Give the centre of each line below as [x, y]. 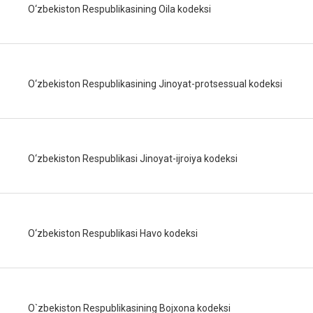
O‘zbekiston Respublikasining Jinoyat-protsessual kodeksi [155, 84]
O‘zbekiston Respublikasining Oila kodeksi [119, 9]
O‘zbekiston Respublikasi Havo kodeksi [113, 233]
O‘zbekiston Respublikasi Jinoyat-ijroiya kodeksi [133, 159]
